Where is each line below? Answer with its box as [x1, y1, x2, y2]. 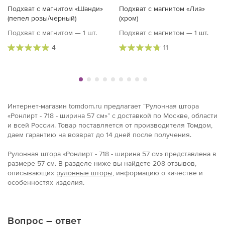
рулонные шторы [56, 169, 113, 178]
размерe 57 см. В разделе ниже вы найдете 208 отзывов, [8, 159, 196, 168]
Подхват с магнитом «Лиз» [119, 5, 205, 14]
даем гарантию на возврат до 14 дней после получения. [8, 131, 191, 140]
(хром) [119, 14, 138, 23]
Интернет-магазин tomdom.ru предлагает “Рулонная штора [8, 102, 199, 111]
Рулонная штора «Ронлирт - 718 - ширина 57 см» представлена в [8, 150, 216, 159]
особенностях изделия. [8, 178, 84, 187]
